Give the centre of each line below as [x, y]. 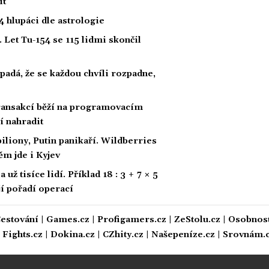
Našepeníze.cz [183, 234]
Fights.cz [23, 234]
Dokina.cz [73, 234]
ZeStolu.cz [197, 219]
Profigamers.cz [132, 219]
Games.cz [68, 219]
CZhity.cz [123, 234]
